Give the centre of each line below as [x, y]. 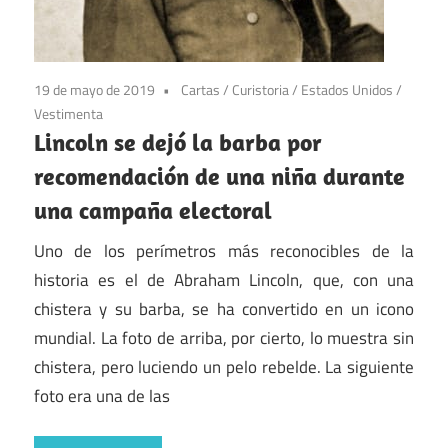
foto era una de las [102, 395]
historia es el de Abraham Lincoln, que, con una [224, 279]
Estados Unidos [347, 90]
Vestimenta [68, 114]
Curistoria [260, 90]
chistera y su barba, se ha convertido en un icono [224, 308]
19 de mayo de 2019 [94, 90]
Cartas [200, 90]
